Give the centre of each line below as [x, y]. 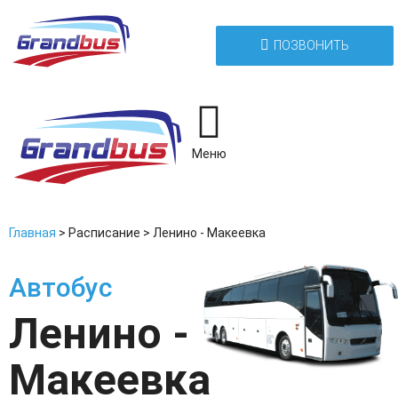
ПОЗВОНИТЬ [311, 45]
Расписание [104, 232]
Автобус [60, 287]
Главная [32, 232]
